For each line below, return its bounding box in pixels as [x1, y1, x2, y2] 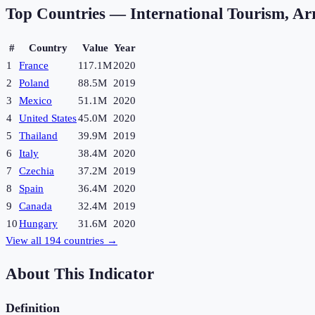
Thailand [19, 130, 58, 142]
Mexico [19, 95, 52, 107]
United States [19, 112, 77, 124]
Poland [19, 77, 49, 89]
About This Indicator [6, 264, 154, 283]
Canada [19, 200, 52, 212]
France [19, 60, 49, 72]
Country [28, 42, 67, 54]
